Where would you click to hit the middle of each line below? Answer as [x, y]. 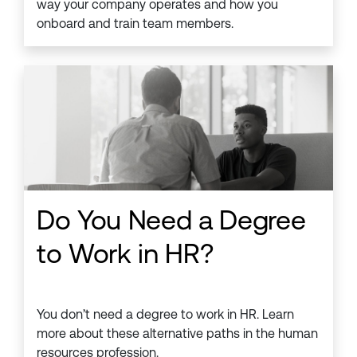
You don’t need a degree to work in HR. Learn [165, 315]
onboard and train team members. [135, 24]
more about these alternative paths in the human [177, 334]
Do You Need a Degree [171, 220]
